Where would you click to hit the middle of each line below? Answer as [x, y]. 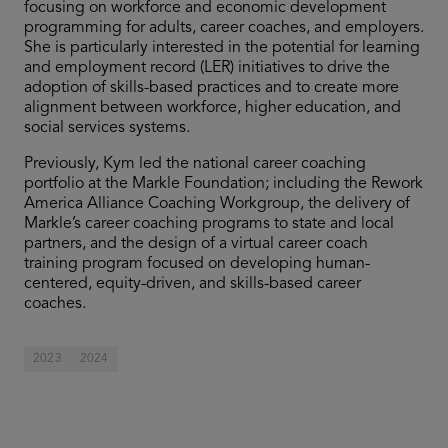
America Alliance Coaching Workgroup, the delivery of [217, 204]
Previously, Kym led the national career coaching [195, 164]
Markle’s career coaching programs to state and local [209, 224]
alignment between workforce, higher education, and [212, 108]
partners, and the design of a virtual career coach [196, 244]
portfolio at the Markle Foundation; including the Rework [223, 184]
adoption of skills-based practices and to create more [211, 88]
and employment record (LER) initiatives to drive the [207, 68]
